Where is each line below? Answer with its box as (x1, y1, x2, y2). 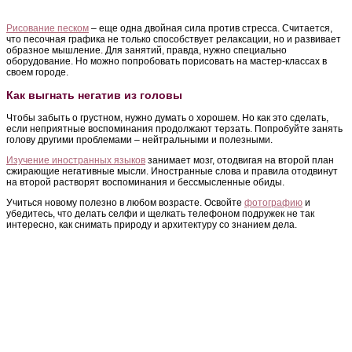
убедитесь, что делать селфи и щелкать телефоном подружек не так (6, 207, 314, 219)
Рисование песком (6, 22, 89, 34)
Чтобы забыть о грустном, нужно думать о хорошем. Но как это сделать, (6, 112, 328, 123)
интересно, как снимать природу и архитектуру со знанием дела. (6, 218, 297, 230)
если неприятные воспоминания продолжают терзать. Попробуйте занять (6, 123, 343, 134)
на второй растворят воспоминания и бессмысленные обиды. (6, 176, 284, 188)
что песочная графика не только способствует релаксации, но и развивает (6, 33, 341, 45)
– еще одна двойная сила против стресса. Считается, (89, 22, 332, 34)
